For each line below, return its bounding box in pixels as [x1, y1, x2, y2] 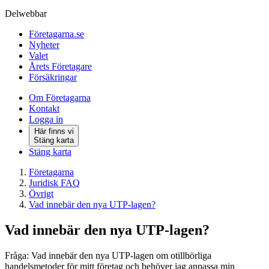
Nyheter [29, 40, 59, 50]
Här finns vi [34, 127, 74, 136]
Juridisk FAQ [29, 178, 80, 188]
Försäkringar [29, 72, 77, 82]
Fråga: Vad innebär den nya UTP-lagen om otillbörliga [5, 250, 211, 261]
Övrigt [29, 189, 53, 199]
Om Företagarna [29, 92, 91, 103]
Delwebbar [5, 8, 47, 19]
